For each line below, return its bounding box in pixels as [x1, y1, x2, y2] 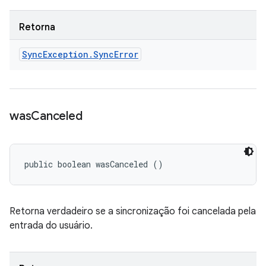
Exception [43, 49, 88, 60]
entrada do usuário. [9, 220, 93, 232]
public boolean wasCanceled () [24, 159, 163, 170]
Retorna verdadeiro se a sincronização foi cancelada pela [9, 205, 256, 217]
